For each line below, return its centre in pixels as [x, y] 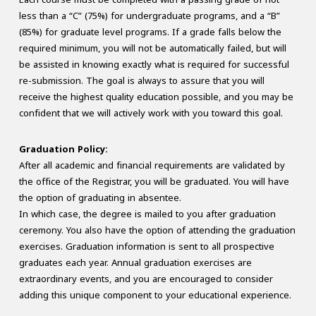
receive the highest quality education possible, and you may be [156, 97]
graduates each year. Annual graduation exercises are [135, 263]
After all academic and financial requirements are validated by [152, 166]
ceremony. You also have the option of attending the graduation [157, 231]
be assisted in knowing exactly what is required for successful [154, 65]
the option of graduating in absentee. [100, 198]
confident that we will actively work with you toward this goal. [151, 114]
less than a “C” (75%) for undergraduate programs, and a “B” [149, 16]
